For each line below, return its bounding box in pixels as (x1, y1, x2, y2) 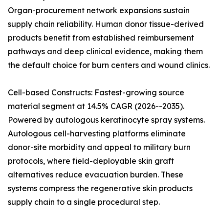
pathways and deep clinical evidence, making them (8, 46, 203, 57)
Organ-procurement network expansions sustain (8, 5, 190, 16)
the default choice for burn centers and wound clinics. (8, 60, 210, 70)
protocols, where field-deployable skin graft (8, 156, 174, 166)
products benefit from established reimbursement (8, 33, 194, 43)
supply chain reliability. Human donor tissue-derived (8, 19, 204, 29)
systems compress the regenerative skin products (8, 183, 193, 194)
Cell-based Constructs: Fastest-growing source (8, 88, 184, 98)
